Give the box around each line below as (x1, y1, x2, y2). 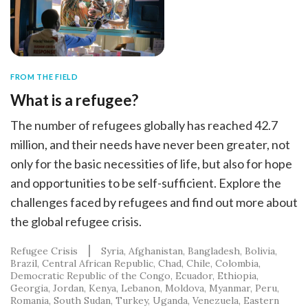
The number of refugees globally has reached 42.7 (10, 117, 278, 133)
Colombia (215, 256, 258, 269)
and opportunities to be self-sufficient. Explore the (10, 175, 281, 190)
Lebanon (121, 281, 160, 294)
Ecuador (175, 269, 212, 282)
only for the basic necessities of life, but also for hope (10, 155, 292, 171)
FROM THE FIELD (10, 71, 78, 81)
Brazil (10, 256, 37, 269)
